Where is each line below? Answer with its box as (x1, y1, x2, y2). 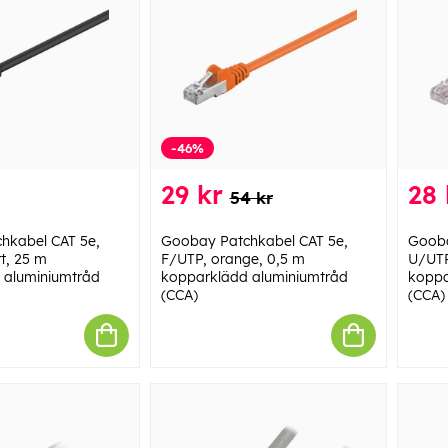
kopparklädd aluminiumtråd (160, 267, 348, 286)
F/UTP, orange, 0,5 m (160, 249, 305, 268)
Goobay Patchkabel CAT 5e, (160, 231, 348, 250)
